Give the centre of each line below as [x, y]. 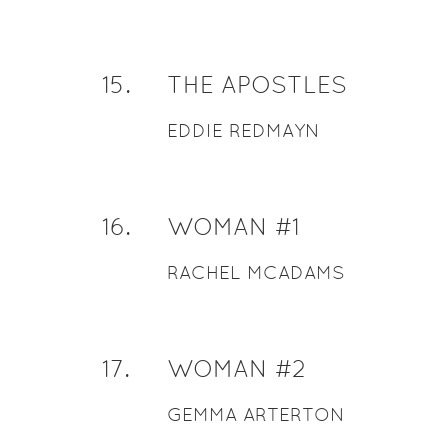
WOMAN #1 [233, 226]
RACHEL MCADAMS [255, 272]
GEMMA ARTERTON [255, 414]
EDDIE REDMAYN [243, 130]
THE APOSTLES [256, 84]
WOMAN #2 [236, 368]
